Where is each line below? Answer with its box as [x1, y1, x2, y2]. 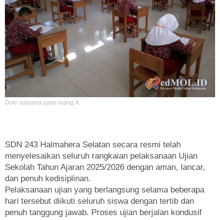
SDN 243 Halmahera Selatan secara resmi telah [5, 139, 181, 149]
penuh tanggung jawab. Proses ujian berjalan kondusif [5, 207, 202, 217]
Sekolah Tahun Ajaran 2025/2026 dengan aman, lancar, [5, 162, 205, 172]
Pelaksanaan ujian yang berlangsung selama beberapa [5, 185, 204, 194]
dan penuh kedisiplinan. [5, 173, 91, 183]
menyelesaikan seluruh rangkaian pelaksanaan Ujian [5, 151, 197, 161]
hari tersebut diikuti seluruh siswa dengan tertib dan [5, 196, 194, 206]
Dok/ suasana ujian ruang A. [5, 99, 81, 106]
